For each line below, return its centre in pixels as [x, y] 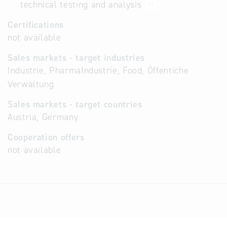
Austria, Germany [43, 117]
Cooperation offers [46, 137]
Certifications [36, 25]
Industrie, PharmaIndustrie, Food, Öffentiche [98, 70]
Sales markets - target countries [75, 104]
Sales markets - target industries [77, 58]
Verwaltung [31, 84]
